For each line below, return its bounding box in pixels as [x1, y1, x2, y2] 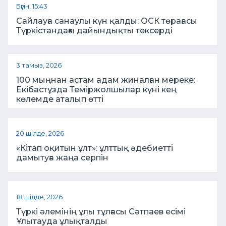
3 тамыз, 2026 [16, 61, 62, 69]
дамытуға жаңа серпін [16, 153, 108, 163]
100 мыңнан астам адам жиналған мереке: [16, 75, 195, 85]
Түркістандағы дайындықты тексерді [16, 26, 173, 36]
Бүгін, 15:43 [16, 3, 47, 11]
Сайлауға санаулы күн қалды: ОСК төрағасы [16, 16, 197, 26]
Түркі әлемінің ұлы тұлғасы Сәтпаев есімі [16, 207, 186, 217]
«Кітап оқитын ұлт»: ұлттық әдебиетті [16, 143, 173, 153]
